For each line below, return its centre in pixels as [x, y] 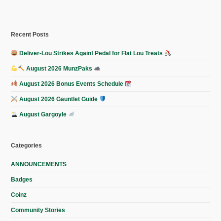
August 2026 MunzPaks [59, 69]
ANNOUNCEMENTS [39, 165]
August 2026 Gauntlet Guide [59, 99]
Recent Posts [30, 35]
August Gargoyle [43, 115]
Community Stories [38, 210]
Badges [22, 180]
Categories [27, 146]
